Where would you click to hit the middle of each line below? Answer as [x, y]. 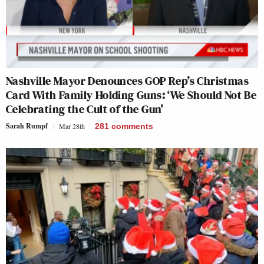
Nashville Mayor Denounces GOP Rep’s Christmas [127, 81]
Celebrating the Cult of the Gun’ [85, 109]
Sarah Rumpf [27, 126]
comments [132, 126]
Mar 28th [72, 126]
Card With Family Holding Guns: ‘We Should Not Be [131, 95]
